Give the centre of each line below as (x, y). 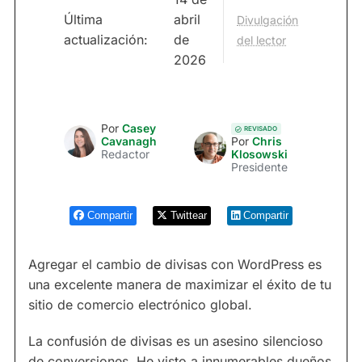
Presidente (259, 168)
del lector (261, 40)
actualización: (106, 40)
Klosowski (259, 155)
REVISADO (261, 129)
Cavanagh (129, 141)
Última (83, 19)
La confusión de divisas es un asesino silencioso (176, 341)
